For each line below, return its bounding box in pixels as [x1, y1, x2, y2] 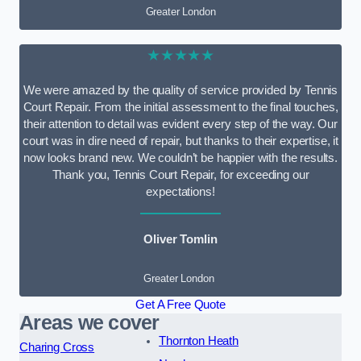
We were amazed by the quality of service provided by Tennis [23, 84, 338, 98]
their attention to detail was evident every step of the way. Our [23, 118, 338, 131]
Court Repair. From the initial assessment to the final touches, [23, 101, 338, 114]
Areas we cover [19, 311, 160, 334]
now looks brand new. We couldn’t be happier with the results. [23, 151, 338, 165]
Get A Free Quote [135, 297, 226, 311]
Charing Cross [19, 340, 95, 354]
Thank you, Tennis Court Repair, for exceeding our [52, 168, 309, 182]
